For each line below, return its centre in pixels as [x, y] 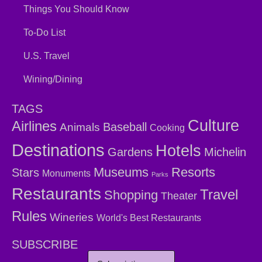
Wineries [72, 218]
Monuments [66, 173]
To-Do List [44, 33]
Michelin [225, 152]
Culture [213, 126]
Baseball [125, 127]
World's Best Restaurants [149, 218]
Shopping [131, 195]
